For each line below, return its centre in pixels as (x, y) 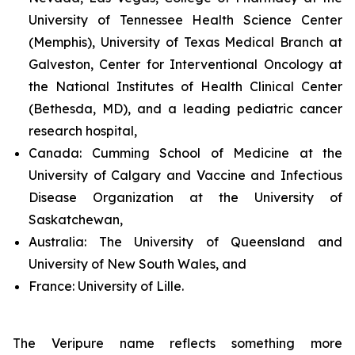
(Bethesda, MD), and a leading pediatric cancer (185, 109)
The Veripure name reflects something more (177, 343)
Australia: (57, 242)
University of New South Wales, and (137, 264)
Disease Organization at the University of (185, 197)
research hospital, (83, 131)
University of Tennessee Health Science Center (185, 20)
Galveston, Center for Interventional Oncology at (185, 64)
